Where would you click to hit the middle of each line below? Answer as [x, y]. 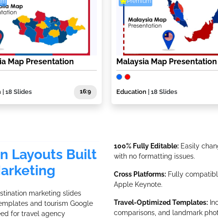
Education [131, 92]
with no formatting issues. [154, 156]
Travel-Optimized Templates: [161, 202]
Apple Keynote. [138, 184]
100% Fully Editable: [146, 146]
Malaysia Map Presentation [166, 62]
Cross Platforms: [140, 174]
